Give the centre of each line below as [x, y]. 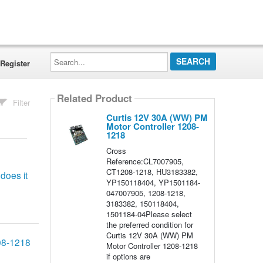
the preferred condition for [149, 225]
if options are [128, 256]
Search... [65, 55]
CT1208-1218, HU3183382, [152, 172]
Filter [22, 102]
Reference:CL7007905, [145, 161]
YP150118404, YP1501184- [153, 182]
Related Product [94, 98]
